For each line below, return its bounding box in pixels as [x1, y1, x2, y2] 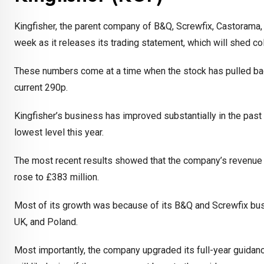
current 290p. [14, 82, 70, 94]
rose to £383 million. [14, 171, 101, 183]
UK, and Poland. [14, 216, 78, 228]
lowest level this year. [14, 127, 104, 138]
